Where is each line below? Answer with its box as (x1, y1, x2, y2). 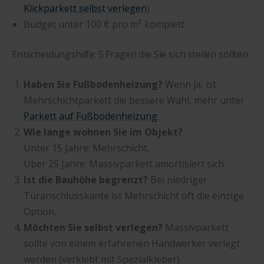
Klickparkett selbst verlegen (24, 1, 147, 15)
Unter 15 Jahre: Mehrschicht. (24, 141, 149, 154)
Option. (24, 204, 56, 218)
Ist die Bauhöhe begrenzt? (24, 173, 148, 186)
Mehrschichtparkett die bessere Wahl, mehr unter (24, 93, 245, 107)
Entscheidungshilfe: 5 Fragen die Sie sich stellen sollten (12, 47, 248, 61)
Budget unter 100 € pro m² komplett (24, 17, 184, 31)
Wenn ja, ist (163, 77, 216, 91)
